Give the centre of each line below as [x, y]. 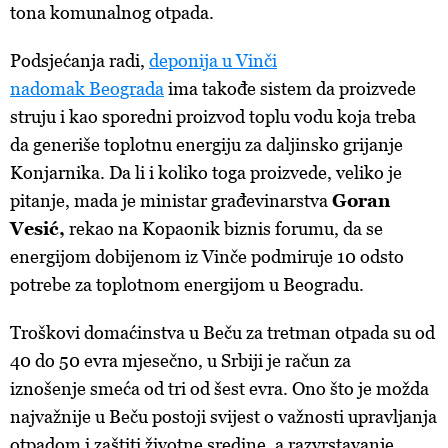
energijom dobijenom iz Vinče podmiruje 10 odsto [207, 257]
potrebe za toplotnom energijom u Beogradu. [187, 285]
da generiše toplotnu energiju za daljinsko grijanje [206, 145]
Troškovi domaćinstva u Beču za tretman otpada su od [222, 333]
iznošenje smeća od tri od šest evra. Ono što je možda [219, 389]
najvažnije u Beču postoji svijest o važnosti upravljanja [223, 417]
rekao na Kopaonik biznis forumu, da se [224, 229]
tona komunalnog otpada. [112, 13]
